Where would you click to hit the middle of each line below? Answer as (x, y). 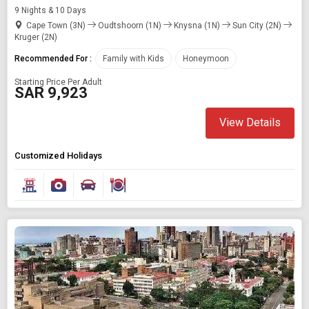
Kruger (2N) (36, 37)
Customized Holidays (58, 155)
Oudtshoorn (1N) (130, 25)
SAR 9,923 (51, 92)
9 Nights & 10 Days (50, 10)
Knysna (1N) (197, 25)
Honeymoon (206, 58)
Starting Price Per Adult (58, 82)
